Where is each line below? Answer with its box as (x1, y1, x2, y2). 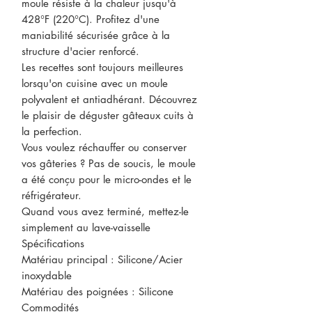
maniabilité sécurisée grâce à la (22, 29, 170, 42)
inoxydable (22, 269, 72, 282)
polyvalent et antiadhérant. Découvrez (22, 93, 197, 106)
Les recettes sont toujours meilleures (22, 61, 183, 74)
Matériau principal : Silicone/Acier (22, 253, 182, 266)
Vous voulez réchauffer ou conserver (22, 141, 187, 154)
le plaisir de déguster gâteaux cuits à (22, 109, 194, 122)
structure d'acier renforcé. (22, 45, 139, 58)
